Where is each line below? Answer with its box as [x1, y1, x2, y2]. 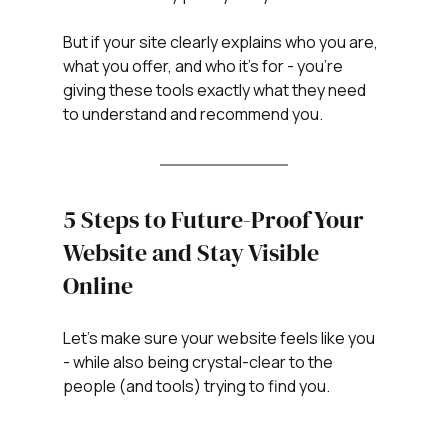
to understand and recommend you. [62, 103, 323, 126]
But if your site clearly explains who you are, [62, 31, 381, 54]
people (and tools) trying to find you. [62, 375, 330, 398]
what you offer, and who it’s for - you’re [62, 55, 346, 78]
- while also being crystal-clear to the [62, 351, 336, 374]
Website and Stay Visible [62, 236, 324, 270]
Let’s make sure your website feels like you [62, 327, 378, 350]
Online [62, 269, 133, 303]
